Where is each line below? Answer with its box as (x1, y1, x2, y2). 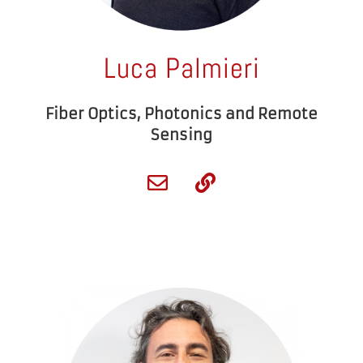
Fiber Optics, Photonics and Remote (45, 105, 318, 124)
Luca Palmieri (103, 50, 260, 87)
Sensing (151, 126, 212, 145)
